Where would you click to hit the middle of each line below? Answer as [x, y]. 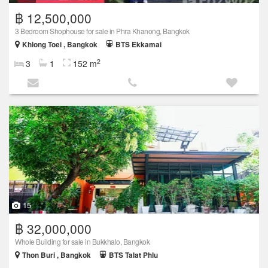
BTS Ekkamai [138, 44]
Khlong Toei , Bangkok [60, 44]
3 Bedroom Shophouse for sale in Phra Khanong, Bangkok [102, 31]
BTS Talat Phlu [133, 255]
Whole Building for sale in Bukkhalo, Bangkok [82, 242]
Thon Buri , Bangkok [57, 255]
